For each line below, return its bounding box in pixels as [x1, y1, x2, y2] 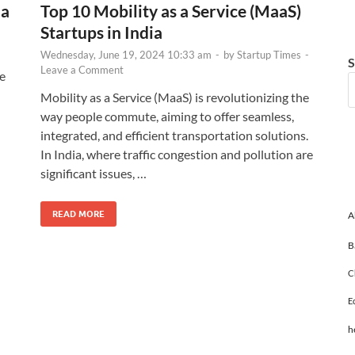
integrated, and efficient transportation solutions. [40, 127, 308, 143]
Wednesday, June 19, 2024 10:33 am [40, 48, 212, 61]
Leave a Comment [40, 63, 124, 76]
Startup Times [237, 48, 301, 61]
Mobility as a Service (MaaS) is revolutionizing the [40, 89, 309, 105]
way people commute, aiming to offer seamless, [40, 108, 294, 124]
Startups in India [40, 21, 162, 42]
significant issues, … [40, 165, 147, 181]
